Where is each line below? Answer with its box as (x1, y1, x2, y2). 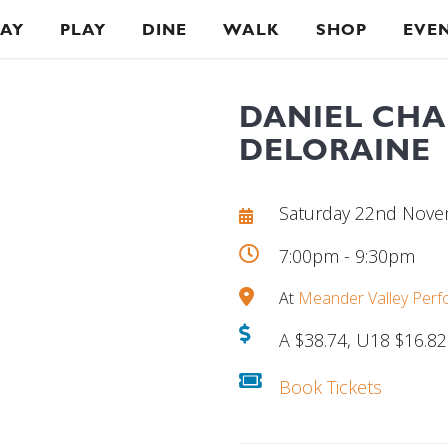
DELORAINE (239, 131, 431, 167)
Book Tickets (279, 375, 382, 399)
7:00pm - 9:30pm (279, 244, 415, 268)
